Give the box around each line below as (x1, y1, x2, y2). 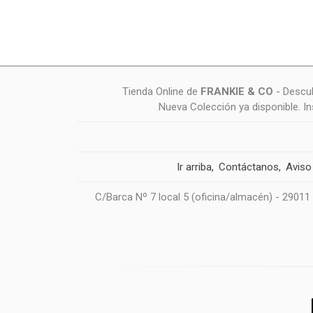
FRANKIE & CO (200, 85, 273, 98)
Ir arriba (176, 161, 212, 173)
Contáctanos (218, 161, 279, 173)
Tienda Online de (122, 85, 201, 98)
